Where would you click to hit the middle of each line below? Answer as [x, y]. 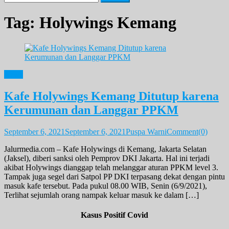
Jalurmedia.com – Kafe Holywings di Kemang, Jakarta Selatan [105, 149]
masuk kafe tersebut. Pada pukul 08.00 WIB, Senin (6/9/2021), [106, 186]
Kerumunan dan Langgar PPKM [91, 110]
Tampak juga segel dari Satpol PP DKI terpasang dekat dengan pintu [114, 176]
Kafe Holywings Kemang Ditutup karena [111, 96]
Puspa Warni [146, 131]
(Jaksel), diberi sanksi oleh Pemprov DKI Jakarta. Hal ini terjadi [107, 158]
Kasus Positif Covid [114, 215]
